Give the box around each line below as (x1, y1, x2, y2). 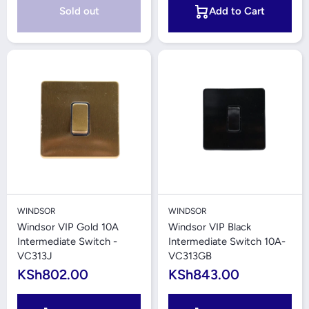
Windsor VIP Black (168, 221, 251, 233)
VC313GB (168, 250, 212, 262)
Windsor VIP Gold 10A (17, 221, 119, 233)
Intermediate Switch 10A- (168, 235, 286, 248)
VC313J (17, 250, 52, 262)
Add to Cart (209, 5, 265, 17)
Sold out (59, 5, 99, 17)
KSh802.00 (17, 266, 88, 283)
